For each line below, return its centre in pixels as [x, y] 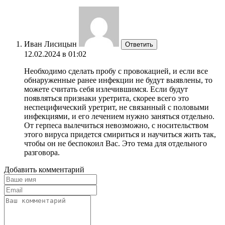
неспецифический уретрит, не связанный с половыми [117, 107]
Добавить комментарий [44, 169]
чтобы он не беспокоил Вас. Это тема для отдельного [116, 143]
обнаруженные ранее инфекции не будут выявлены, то [118, 80]
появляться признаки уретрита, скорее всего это [106, 98]
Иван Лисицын [50, 44]
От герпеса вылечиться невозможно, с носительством [116, 125]
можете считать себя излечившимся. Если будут [106, 89]
